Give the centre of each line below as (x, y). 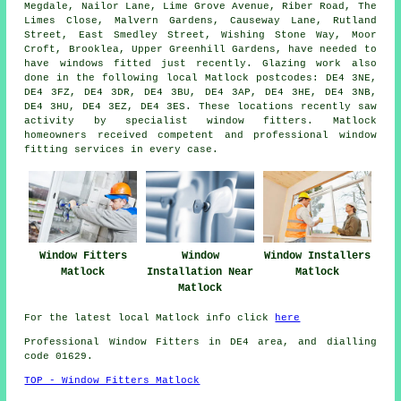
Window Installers (318, 256)
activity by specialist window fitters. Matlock (200, 121)
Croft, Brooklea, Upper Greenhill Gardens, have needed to (200, 50)
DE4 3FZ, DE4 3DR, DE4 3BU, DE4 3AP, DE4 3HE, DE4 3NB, (200, 93)
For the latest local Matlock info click (150, 317)
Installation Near (200, 272)
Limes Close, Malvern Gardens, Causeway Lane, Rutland (200, 21)
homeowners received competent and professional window (200, 136)
